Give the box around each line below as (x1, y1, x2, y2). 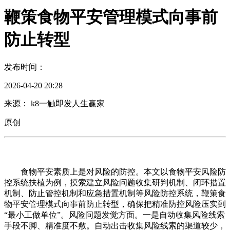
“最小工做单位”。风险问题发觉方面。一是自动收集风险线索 (4, 210, 225, 219)
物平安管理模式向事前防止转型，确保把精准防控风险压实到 (4, 199, 226, 208)
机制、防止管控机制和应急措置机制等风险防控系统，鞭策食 (4, 188, 226, 198)
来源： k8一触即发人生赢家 (4, 99, 105, 108)
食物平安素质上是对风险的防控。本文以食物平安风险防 (4, 167, 226, 176)
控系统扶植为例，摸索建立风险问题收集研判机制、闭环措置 (4, 178, 226, 187)
